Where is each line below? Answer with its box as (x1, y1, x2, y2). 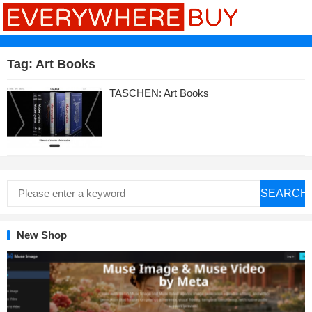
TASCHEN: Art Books (109, 87, 209, 99)
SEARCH (260, 187, 309, 199)
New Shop (17, 228, 67, 241)
